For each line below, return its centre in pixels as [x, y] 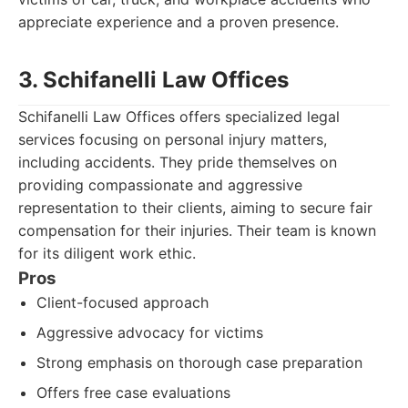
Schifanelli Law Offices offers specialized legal [179, 117]
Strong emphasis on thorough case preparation [199, 362]
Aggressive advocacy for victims [150, 332]
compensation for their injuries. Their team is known [197, 230]
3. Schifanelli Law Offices [153, 80]
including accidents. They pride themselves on [178, 162]
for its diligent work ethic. [107, 253]
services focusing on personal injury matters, [173, 139]
